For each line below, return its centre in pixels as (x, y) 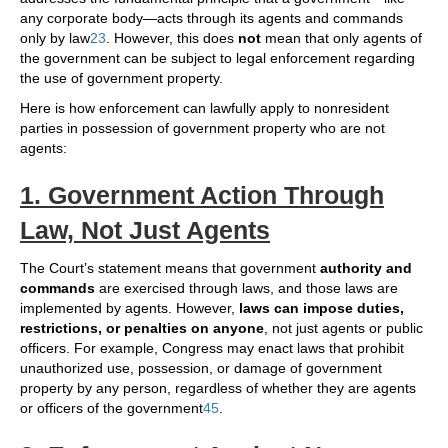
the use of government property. (121, 78)
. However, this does (172, 38)
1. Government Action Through (202, 195)
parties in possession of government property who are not (202, 128)
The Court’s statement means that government (170, 268)
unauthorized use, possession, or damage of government (201, 368)
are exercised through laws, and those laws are (246, 288)
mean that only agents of (341, 38)
